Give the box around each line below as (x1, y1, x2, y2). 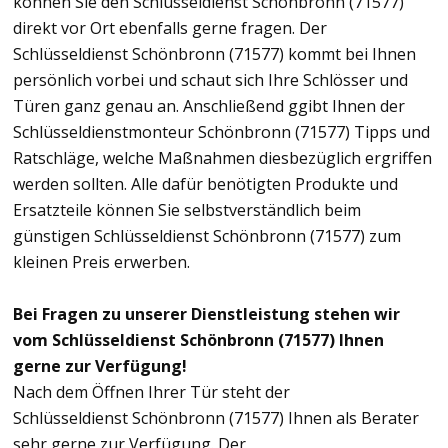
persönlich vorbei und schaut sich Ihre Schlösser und (13, 68, 408, 91)
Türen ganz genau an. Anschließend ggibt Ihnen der (13, 94, 405, 117)
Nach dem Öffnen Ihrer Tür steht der (13, 380, 290, 403)
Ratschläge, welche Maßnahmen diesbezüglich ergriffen (13, 146, 432, 169)
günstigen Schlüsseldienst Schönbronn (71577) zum (13, 224, 401, 247)
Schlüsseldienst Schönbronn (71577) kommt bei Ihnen (13, 42, 416, 65)
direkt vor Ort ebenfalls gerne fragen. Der (13, 16, 327, 39)
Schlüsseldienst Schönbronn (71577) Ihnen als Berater (13, 406, 419, 429)
